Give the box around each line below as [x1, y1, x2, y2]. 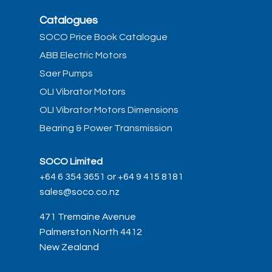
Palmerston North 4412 [39, 227, 142, 237]
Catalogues [39, 15, 98, 26]
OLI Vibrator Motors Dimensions [39, 105, 178, 115]
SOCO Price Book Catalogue [39, 32, 168, 42]
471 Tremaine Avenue [39, 212, 136, 222]
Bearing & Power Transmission [39, 123, 172, 133]
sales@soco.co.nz [39, 187, 120, 197]
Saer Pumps [39, 69, 93, 78]
